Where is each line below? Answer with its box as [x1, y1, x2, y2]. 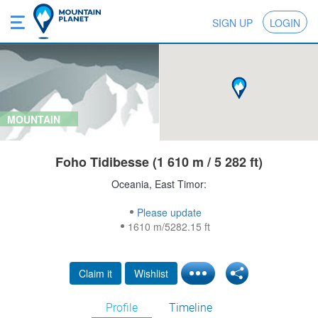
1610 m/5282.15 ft [128, 219, 211, 234]
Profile [106, 301, 138, 315]
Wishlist [134, 266, 168, 281]
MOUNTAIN [7, 112, 60, 127]
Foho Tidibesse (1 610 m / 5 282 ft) [55, 153, 263, 172]
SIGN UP [212, 16, 253, 30]
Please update [136, 205, 202, 220]
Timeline [169, 301, 212, 315]
